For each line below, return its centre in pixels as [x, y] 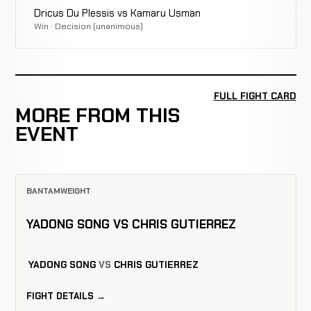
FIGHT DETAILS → [66, 296]
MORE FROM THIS [98, 116]
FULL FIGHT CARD [255, 96]
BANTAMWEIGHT [58, 191]
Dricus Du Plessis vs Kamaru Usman [117, 14]
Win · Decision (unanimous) [88, 26]
